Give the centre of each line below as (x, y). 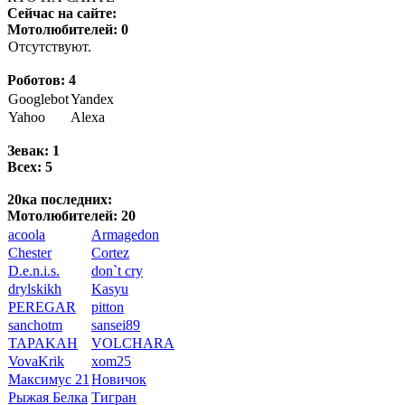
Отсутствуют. (50, 46)
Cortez (110, 252)
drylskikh (35, 288)
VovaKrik (36, 361)
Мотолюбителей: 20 (71, 215)
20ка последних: (60, 199)
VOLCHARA (133, 343)
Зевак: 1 (33, 150)
